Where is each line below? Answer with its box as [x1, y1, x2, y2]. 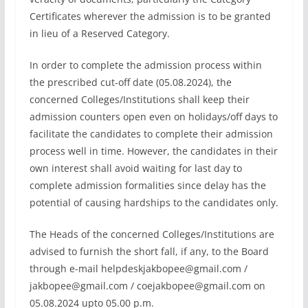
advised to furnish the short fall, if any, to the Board [29, 245, 269, 258]
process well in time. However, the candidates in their [29, 144, 278, 157]
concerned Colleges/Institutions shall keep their [29, 93, 250, 106]
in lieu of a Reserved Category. [29, 27, 170, 40]
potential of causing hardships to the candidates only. [29, 196, 278, 209]
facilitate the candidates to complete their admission [29, 127, 273, 140]
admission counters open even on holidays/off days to [29, 110, 278, 123]
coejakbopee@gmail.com [136, 279, 251, 292]
